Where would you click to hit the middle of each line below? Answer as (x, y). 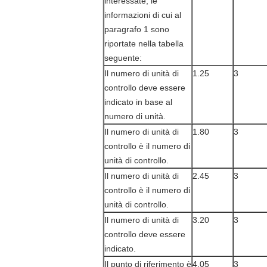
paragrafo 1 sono (137, 29)
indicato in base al (138, 102)
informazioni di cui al (143, 15)
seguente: (123, 58)
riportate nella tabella (144, 44)
